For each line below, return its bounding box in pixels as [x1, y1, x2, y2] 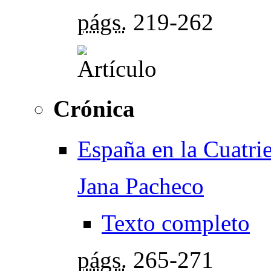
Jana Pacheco [77, 172, 204, 199]
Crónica [53, 96, 135, 122]
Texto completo [102, 209, 250, 236]
